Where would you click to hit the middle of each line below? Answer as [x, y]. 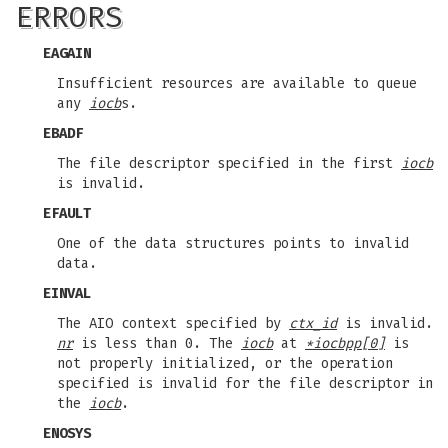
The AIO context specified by [173, 323]
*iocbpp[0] [345, 343]
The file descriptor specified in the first [229, 163]
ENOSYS [67, 433]
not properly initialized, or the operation [225, 363]
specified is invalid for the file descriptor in [245, 383]
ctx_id [313, 323]
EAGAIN [67, 53]
